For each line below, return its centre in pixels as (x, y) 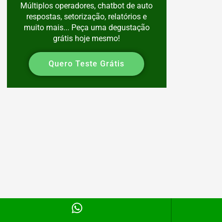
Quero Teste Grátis (87, 63)
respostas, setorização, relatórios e (87, 16)
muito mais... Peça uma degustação (86, 27)
